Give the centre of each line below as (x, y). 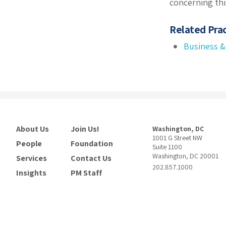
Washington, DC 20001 (186, 156)
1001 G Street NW (178, 138)
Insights (31, 173)
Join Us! (85, 129)
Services (31, 158)
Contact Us (91, 158)
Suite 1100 (167, 147)
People (29, 144)
